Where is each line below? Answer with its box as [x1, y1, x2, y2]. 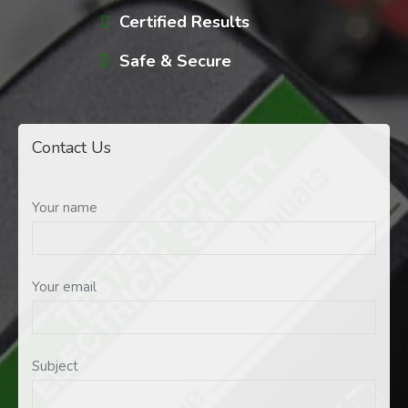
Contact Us [32, 137, 111, 159]
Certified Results [118, 11, 250, 34]
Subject [32, 357, 78, 376]
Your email [32, 278, 97, 297]
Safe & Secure [118, 50, 231, 73]
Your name [32, 199, 97, 218]
